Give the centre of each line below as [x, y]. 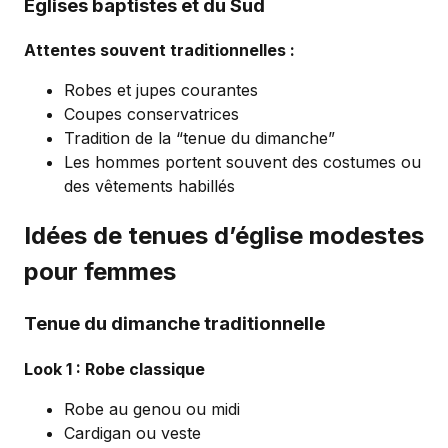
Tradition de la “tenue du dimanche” [199, 138]
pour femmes [100, 272]
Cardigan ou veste [132, 432]
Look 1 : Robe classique [114, 368]
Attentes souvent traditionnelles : [159, 50]
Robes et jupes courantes [161, 90]
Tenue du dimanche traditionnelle [174, 324]
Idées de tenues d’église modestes [224, 236]
